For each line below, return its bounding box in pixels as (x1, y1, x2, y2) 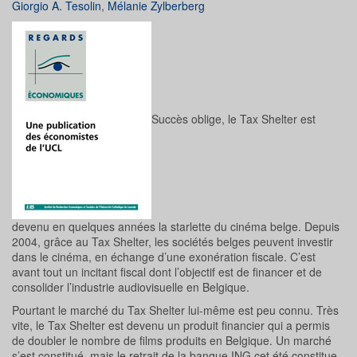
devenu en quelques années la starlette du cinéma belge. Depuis (12, 218, 339, 235)
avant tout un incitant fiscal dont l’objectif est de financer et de (12, 264, 322, 280)
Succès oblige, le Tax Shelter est (151, 110, 316, 127)
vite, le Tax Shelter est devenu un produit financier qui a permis (12, 317, 330, 334)
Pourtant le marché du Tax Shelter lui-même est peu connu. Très (12, 302, 339, 319)
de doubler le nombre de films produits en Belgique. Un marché (12, 332, 331, 349)
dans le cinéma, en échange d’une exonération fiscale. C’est (12, 249, 316, 265)
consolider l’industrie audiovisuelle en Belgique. (12, 279, 249, 296)
